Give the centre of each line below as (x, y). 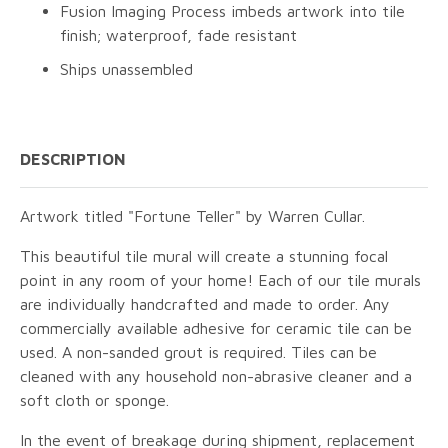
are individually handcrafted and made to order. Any (205, 303)
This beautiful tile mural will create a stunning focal (204, 255)
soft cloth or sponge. (94, 399)
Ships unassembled (126, 68)
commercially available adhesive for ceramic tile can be (216, 327)
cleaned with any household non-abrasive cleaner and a (216, 375)
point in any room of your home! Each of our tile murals (220, 279)
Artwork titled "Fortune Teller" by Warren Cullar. (192, 215)
